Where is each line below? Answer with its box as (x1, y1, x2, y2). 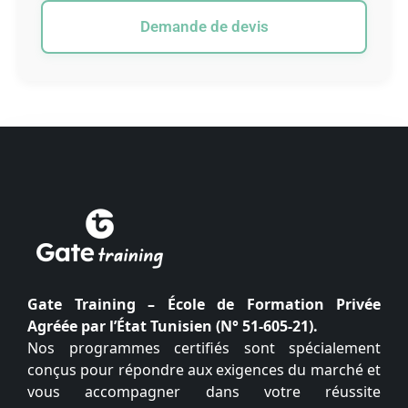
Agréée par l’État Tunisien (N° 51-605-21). (27, 316, 318, 336)
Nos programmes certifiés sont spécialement (27, 338, 381, 358)
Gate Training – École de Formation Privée (27, 294, 381, 314)
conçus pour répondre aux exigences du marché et (27, 360, 381, 380)
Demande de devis (139, 17, 269, 36)
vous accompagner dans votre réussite (27, 382, 381, 402)
